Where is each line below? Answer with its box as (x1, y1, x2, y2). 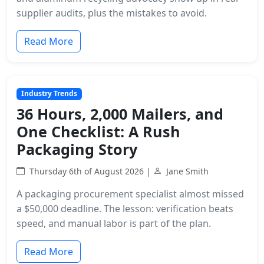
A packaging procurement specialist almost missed (16, 187, 244, 200)
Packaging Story (16, 138, 137, 159)
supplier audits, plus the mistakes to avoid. (16, 6, 207, 20)
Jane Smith (166, 165, 209, 177)
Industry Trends (21, 88, 77, 99)
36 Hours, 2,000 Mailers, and (16, 103, 223, 124)
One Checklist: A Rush (16, 121, 180, 141)
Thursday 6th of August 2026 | (29, 165, 153, 177)
